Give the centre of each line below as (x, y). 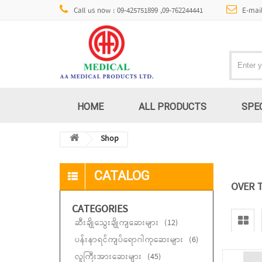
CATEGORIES (100, 210)
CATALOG (122, 176)
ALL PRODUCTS (173, 107)
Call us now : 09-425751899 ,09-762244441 (138, 11)
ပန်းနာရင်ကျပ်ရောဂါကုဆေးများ (130, 240)
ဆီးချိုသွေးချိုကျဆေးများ (118, 223)
